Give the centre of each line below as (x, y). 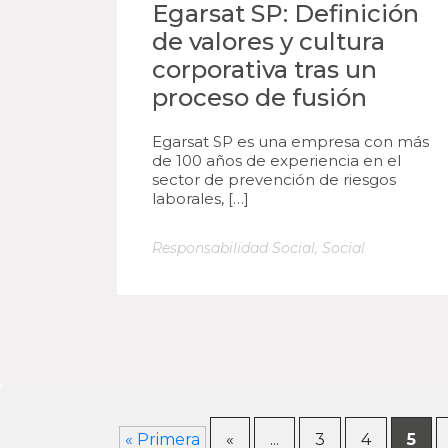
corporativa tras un (264, 69)
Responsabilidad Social (233, 248)
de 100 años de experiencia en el (276, 160)
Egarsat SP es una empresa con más (290, 141)
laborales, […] (200, 198)
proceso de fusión (259, 97)
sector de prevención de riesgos (274, 179)
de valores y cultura (268, 41)
